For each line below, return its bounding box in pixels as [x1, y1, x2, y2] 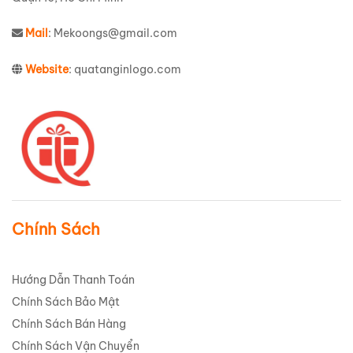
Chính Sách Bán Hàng [12, 317, 126, 332]
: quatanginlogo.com [69, 62, 181, 77]
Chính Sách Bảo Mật [12, 295, 120, 310]
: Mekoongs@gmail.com [48, 26, 177, 41]
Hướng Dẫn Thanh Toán [12, 273, 135, 288]
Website [25, 62, 69, 77]
